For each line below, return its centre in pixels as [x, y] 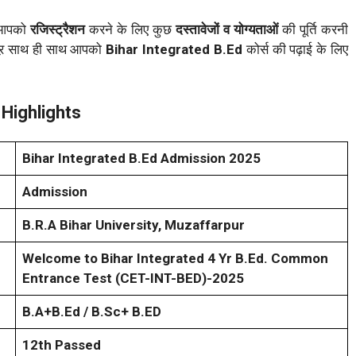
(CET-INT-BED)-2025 [180, 279]
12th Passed [62, 345]
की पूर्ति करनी [313, 29]
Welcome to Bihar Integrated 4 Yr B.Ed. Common [175, 259]
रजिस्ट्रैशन [56, 29]
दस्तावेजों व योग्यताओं [227, 29]
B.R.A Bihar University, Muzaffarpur [133, 225]
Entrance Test [69, 279]
